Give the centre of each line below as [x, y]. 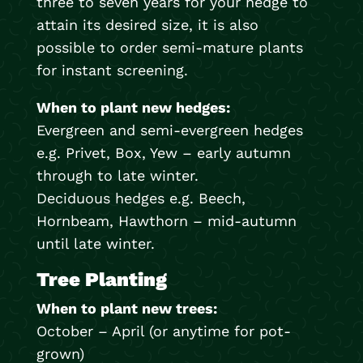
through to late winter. [117, 176]
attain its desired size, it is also [147, 25]
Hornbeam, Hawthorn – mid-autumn [166, 221]
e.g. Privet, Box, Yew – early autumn [163, 153]
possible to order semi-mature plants [169, 48]
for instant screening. [112, 70]
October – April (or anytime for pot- [163, 331]
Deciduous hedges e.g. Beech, [141, 199]
